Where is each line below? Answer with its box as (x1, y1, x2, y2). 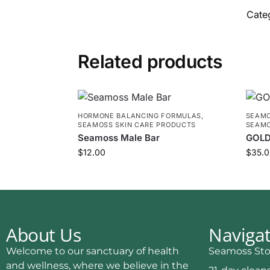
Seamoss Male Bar (77, 131, 160, 143)
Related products (77, 50, 222, 72)
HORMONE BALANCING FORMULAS (77, 111, 202, 120)
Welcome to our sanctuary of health (6, 245, 179, 257)
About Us (6, 222, 81, 247)
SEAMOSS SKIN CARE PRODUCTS (77, 120, 196, 129)
